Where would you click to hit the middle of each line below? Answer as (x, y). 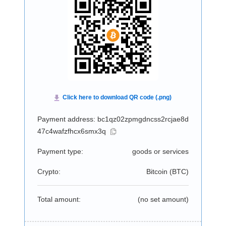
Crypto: (49, 172)
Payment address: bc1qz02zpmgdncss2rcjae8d (113, 119)
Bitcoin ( (159, 172)
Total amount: (59, 199)
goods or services (160, 151)
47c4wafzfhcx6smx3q (71, 131)
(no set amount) (163, 199)
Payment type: (60, 151)
